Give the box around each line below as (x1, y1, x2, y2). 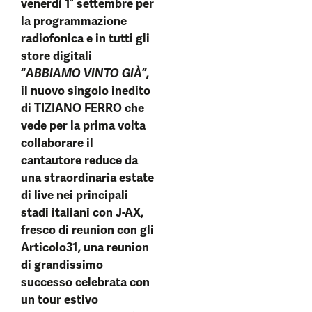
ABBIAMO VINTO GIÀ (26, 65, 142, 81)
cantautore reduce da (21, 153, 138, 168)
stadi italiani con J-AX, (21, 205, 143, 220)
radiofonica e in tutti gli (21, 31, 150, 46)
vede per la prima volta (21, 118, 146, 133)
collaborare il (21, 135, 93, 150)
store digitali (21, 48, 95, 63)
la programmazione (21, 13, 127, 29)
